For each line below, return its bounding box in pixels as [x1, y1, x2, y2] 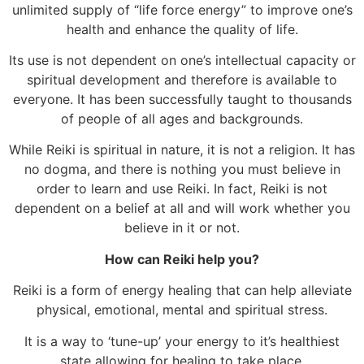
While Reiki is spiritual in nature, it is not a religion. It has [9, 141, 355, 158]
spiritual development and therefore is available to [27, 71, 337, 88]
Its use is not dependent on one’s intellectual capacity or [8, 51, 356, 68]
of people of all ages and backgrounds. [61, 110, 303, 127]
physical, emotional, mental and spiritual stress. [37, 301, 327, 318]
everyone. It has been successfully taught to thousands [12, 90, 352, 107]
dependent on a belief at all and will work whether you [14, 200, 350, 217]
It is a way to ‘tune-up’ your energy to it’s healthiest [24, 332, 340, 349]
